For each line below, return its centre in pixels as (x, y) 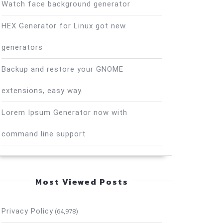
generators (22, 47)
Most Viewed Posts (82, 182)
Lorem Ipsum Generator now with (64, 112)
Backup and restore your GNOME (62, 69)
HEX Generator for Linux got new (64, 26)
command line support (44, 134)
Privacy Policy (27, 211)
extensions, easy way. (42, 91)
